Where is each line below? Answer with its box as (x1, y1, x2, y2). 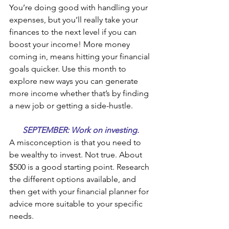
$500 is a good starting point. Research (9, 162, 151, 172)
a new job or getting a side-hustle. (9, 100, 133, 110)
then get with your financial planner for (9, 186, 151, 196)
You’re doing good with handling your (9, 2, 150, 12)
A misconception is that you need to (9, 137, 143, 147)
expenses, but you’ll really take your (9, 14, 140, 25)
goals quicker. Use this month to (9, 63, 128, 74)
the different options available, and (9, 174, 138, 184)
